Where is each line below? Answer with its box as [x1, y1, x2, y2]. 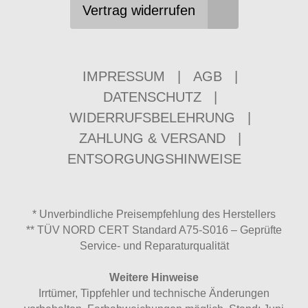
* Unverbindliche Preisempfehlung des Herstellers [32, 208, 276, 220]
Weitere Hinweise [109, 272, 199, 283]
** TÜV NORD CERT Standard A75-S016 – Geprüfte [26, 224, 282, 236]
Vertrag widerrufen [82, 3, 195, 18]
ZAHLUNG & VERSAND [79, 131, 225, 146]
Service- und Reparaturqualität [79, 240, 229, 252]
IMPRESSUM [82, 69, 165, 84]
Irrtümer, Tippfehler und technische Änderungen [38, 287, 269, 299]
